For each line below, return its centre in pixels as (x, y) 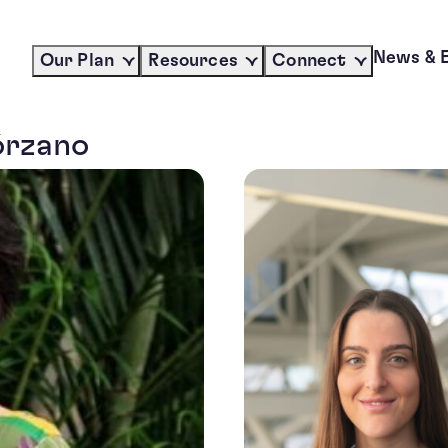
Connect (309, 60)
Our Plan (77, 60)
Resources (193, 60)
